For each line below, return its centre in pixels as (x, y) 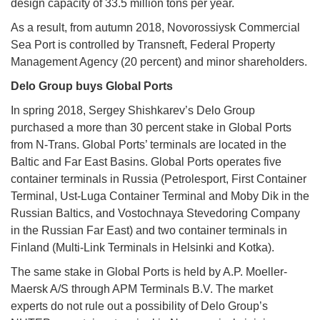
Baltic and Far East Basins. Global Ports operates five (146, 161)
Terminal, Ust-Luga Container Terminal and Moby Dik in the (160, 196)
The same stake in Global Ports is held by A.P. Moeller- (149, 271)
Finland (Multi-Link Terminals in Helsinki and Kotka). (142, 247)
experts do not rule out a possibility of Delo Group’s (139, 306)
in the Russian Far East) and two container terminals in (149, 230)
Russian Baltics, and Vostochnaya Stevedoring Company (155, 213)
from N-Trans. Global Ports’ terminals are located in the (149, 144)
